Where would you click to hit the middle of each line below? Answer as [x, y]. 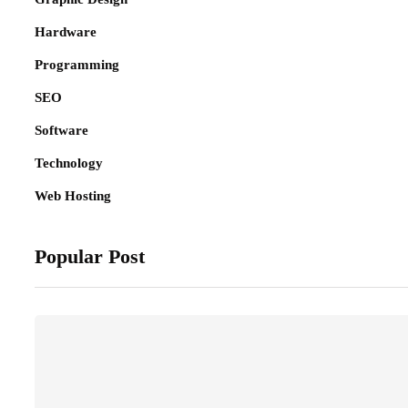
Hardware [66, 32]
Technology [69, 163]
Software [61, 131]
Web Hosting [73, 196]
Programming [77, 65]
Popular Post [90, 257]
